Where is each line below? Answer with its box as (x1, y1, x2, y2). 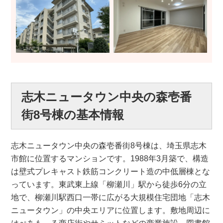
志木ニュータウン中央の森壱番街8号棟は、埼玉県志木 (11, 141, 207, 150)
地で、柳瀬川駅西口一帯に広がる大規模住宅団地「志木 (11, 193, 211, 202)
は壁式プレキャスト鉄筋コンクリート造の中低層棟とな (11, 167, 211, 176)
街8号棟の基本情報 (21, 108, 124, 121)
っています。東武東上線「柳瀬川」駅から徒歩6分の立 (11, 180, 207, 189)
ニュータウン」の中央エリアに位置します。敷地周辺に (11, 206, 211, 215)
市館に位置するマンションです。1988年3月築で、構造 (11, 154, 209, 163)
